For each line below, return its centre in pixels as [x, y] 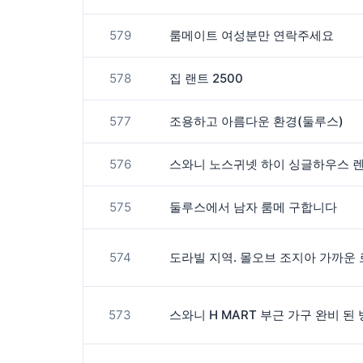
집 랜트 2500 [206, 78]
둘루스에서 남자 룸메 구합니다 [253, 207]
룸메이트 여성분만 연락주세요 [252, 35]
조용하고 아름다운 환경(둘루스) [256, 121]
